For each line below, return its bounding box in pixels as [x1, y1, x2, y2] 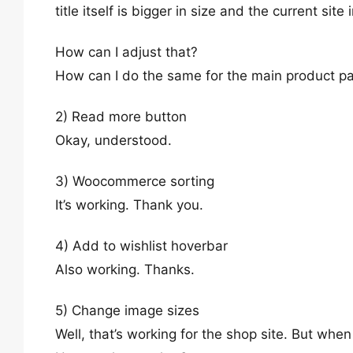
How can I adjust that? [55, 44, 198, 60]
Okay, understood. [55, 132, 172, 148]
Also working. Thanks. [55, 262, 195, 277]
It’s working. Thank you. [55, 197, 203, 213]
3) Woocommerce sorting [55, 173, 214, 189]
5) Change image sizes [55, 303, 199, 318]
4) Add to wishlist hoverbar [55, 238, 228, 254]
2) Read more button [55, 109, 187, 124]
